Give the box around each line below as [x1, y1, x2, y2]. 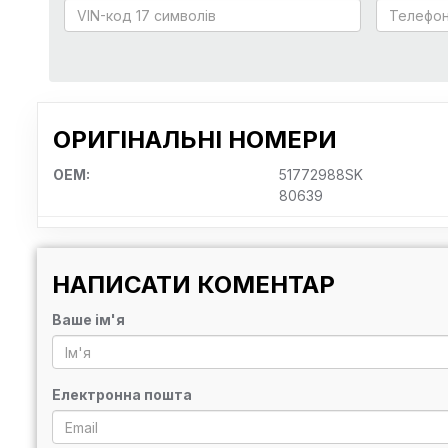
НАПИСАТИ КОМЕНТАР [52, 270, 335, 299]
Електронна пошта [52, 386, 192, 403]
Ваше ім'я [52, 311, 125, 328]
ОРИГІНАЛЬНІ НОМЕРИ [53, 125, 337, 154]
